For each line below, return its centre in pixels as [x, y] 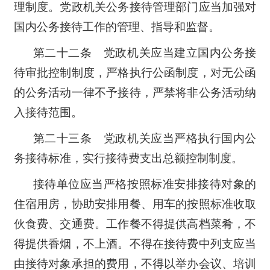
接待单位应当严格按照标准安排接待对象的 [145, 184]
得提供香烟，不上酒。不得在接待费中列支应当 [135, 243]
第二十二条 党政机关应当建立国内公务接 [145, 52]
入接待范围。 [48, 112]
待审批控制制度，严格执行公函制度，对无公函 [135, 72]
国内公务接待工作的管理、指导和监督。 [117, 27]
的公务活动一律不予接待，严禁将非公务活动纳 [135, 92]
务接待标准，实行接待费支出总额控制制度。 [128, 158]
